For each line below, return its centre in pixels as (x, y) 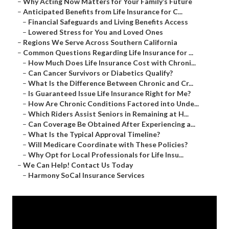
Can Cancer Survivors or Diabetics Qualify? (100, 73)
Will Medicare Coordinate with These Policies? (108, 145)
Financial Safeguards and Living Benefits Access (108, 22)
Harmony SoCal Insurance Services (86, 175)
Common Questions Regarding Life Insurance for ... (108, 53)
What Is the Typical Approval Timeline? (94, 134)
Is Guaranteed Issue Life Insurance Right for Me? (109, 94)
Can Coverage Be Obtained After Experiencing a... (112, 124)
